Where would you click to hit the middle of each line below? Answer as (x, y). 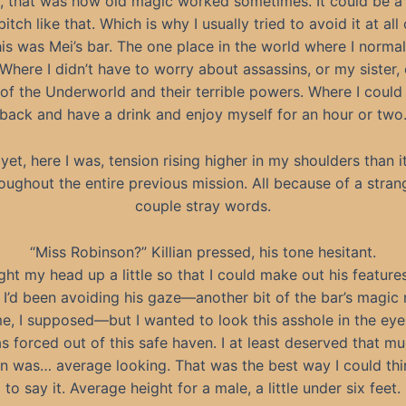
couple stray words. (203, 205)
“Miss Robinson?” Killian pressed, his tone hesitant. (203, 251)
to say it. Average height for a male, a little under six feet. (203, 387)
